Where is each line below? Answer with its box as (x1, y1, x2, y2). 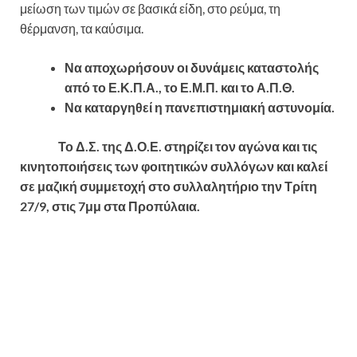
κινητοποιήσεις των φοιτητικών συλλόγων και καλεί (20, 159, 328, 175)
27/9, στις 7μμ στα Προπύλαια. (20, 198, 200, 214)
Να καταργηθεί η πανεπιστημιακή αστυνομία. (65, 100, 335, 116)
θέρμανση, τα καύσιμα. (20, 21, 143, 37)
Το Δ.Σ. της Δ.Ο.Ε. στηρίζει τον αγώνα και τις (20, 139, 317, 155)
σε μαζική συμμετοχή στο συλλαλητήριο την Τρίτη (20, 178, 317, 194)
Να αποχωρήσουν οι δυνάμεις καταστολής (65, 60, 319, 76)
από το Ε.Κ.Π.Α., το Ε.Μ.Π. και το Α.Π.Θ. (65, 80, 295, 96)
